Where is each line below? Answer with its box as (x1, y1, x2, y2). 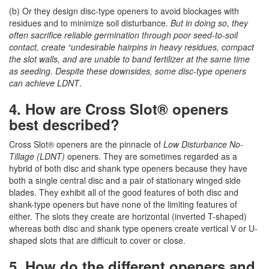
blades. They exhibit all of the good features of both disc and (9, 186, 238, 198)
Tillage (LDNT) (9, 150, 65, 162)
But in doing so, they (171, 17, 248, 29)
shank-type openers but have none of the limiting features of (9, 198, 237, 210)
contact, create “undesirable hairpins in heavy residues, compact (9, 41, 254, 53)
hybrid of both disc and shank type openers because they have (9, 162, 247, 174)
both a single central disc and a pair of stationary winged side (9, 174, 241, 186)
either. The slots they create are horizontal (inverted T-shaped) (9, 210, 247, 222)
